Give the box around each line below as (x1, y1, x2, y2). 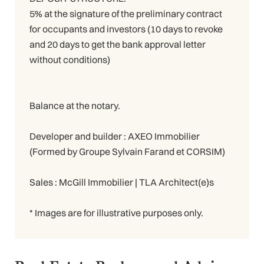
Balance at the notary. (29, 100, 120, 112)
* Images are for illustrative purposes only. (29, 207, 203, 219)
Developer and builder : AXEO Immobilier (29, 130, 200, 143)
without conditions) (29, 54, 110, 66)
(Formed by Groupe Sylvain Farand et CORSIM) (29, 146, 225, 158)
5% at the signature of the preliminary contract (29, 8, 222, 20)
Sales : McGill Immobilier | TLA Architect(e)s (29, 176, 214, 189)
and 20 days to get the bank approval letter (29, 38, 206, 51)
